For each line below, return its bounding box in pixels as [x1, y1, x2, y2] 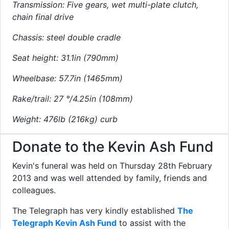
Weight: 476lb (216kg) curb [12, 114, 118, 124]
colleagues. [12, 185, 56, 195]
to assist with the [117, 218, 186, 228]
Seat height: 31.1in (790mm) [12, 53, 119, 63]
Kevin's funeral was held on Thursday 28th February [12, 161, 212, 171]
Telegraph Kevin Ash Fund [12, 218, 117, 228]
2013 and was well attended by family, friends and [12, 173, 207, 183]
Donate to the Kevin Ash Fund [12, 138, 214, 155]
